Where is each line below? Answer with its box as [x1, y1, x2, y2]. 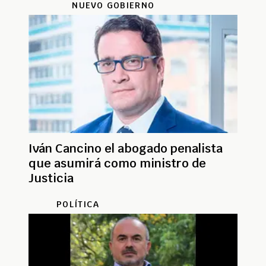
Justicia [28, 170, 74, 186]
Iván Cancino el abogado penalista [28, 140, 223, 156]
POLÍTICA [56, 198, 99, 210]
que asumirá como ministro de [28, 155, 206, 171]
